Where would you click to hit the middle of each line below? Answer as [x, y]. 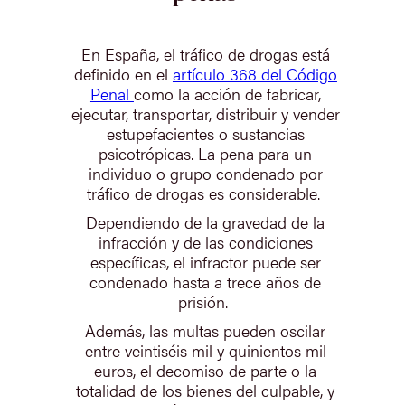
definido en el [123, 73]
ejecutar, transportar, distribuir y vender [205, 113]
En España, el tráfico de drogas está [205, 53]
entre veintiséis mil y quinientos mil [205, 350]
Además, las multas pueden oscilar [206, 330]
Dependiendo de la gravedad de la [206, 221]
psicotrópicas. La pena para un [206, 153]
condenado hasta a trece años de [206, 281]
